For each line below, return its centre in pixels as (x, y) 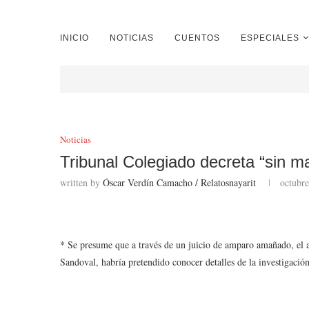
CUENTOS (197, 38)
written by (81, 182)
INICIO (74, 38)
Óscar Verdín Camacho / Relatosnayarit (179, 182)
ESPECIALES (270, 38)
